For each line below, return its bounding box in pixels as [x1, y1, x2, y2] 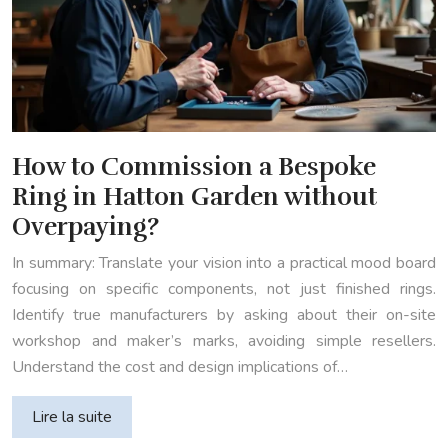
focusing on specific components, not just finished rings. [12, 278, 436, 301]
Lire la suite [32, 406, 112, 429]
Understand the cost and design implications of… [12, 356, 348, 379]
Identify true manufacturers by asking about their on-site [12, 304, 436, 327]
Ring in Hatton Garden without [12, 181, 377, 213]
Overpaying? [12, 211, 159, 243]
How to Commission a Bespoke [12, 151, 376, 183]
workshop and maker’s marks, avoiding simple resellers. [12, 330, 436, 353]
